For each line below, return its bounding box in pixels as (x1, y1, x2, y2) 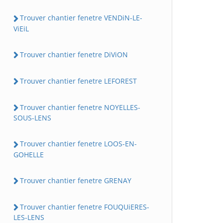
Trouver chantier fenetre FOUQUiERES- (20, 202, 149, 212)
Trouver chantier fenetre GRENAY (20, 175, 131, 185)
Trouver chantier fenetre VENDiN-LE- (20, 13, 142, 23)
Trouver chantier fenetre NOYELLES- (20, 103, 140, 112)
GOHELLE (13, 149, 44, 159)
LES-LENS (13, 213, 44, 222)
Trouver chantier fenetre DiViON (20, 49, 128, 59)
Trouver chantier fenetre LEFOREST (20, 76, 137, 86)
